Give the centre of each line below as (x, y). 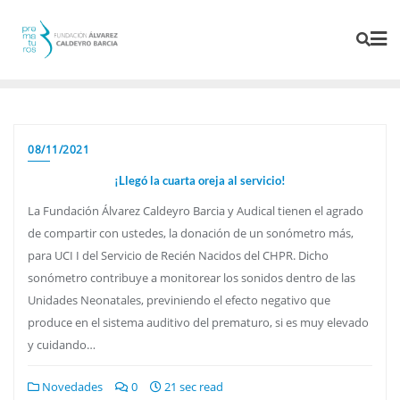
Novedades (71, 386)
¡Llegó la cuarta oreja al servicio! (200, 180)
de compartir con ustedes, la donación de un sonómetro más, (191, 233)
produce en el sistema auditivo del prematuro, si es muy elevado (198, 322)
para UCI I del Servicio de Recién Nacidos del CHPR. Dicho (178, 255)
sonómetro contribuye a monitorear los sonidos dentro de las (192, 277)
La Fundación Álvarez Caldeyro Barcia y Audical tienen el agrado (196, 210)
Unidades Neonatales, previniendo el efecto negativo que (179, 300)
